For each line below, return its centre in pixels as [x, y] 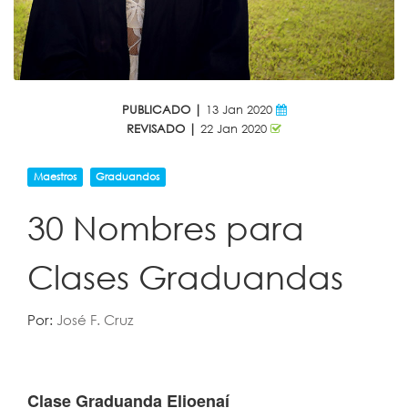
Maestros [55, 177]
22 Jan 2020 [234, 129]
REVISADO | [162, 129]
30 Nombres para [166, 228]
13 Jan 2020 [239, 110]
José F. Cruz [95, 320]
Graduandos [128, 177]
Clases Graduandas [185, 277]
